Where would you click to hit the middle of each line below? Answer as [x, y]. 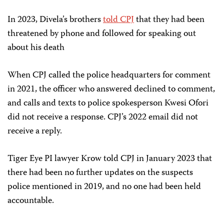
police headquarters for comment [148, 76]
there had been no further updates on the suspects [100, 173]
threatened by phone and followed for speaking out [102, 34]
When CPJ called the [47, 76]
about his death [36, 48]
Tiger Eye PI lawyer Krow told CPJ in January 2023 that [110, 159]
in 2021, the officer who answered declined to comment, [111, 90]
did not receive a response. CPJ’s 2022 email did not [103, 118]
